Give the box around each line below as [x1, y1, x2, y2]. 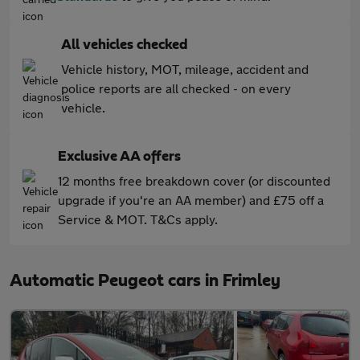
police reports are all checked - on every [61, 80, 291, 96]
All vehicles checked [61, 38, 188, 52]
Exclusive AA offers [58, 149, 181, 164]
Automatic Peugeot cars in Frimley [10, 272, 280, 289]
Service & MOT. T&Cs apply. [58, 211, 218, 227]
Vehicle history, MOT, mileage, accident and [61, 61, 309, 76]
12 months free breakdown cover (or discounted [58, 173, 330, 188]
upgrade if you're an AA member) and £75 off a [58, 192, 324, 207]
